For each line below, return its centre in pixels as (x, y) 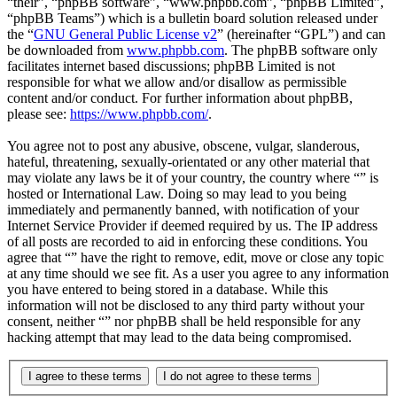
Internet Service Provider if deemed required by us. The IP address (192, 226)
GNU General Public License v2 (125, 35)
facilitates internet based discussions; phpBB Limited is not (171, 66)
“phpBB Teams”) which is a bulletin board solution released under (192, 19)
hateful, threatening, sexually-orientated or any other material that (188, 162)
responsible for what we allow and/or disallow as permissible (177, 82)
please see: (39, 114)
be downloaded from (67, 51)
